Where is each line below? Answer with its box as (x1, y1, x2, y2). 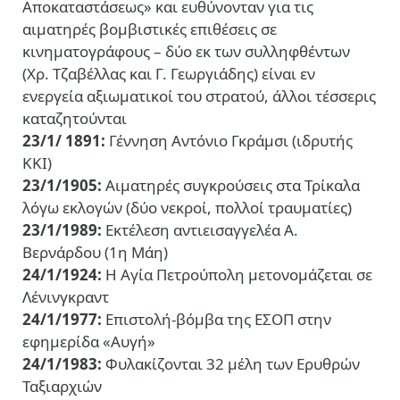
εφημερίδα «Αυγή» (22, 331, 155, 353)
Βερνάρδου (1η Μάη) (22, 242, 168, 263)
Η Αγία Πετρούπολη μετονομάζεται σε (102, 264, 372, 286)
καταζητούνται (22, 108, 127, 129)
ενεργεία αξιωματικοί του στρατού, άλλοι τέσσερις (22, 86, 376, 107)
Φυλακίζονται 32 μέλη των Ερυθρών (102, 354, 360, 375)
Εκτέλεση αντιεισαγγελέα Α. (102, 220, 298, 241)
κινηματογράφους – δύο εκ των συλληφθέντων (22, 41, 350, 62)
